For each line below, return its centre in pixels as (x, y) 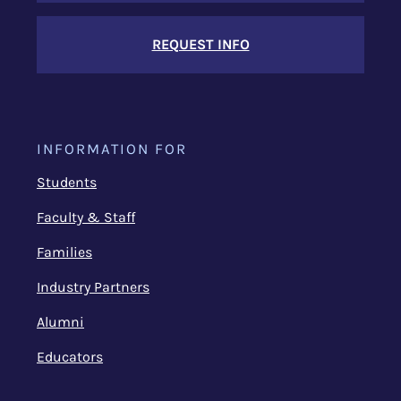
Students (67, 182)
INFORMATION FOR (112, 149)
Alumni (60, 322)
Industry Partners (93, 287)
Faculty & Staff (86, 217)
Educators (70, 357)
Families (64, 252)
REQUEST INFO (200, 44)
